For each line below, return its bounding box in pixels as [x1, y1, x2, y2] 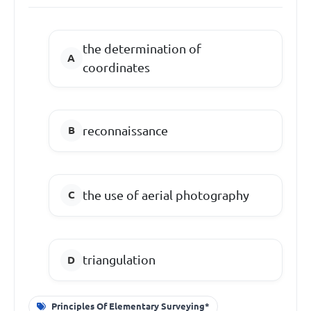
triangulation [82, 253, 155, 267]
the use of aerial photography [82, 187, 249, 202]
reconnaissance [82, 123, 168, 137]
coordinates [82, 60, 150, 75]
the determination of [82, 42, 201, 56]
